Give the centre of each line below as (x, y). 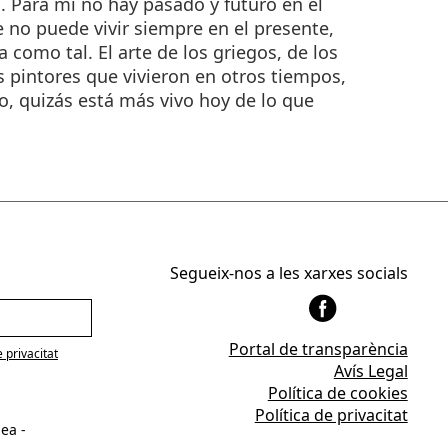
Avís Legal (370, 371)
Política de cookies (337, 393)
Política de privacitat (331, 415)
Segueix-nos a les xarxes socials (288, 273)
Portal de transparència (318, 349)
